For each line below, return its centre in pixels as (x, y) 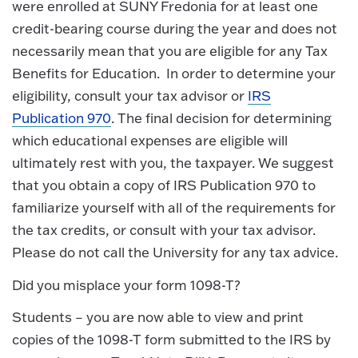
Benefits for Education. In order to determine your (174, 74)
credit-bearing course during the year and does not (175, 29)
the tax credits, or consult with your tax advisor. (164, 230)
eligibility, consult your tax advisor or (130, 96)
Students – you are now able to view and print (158, 317)
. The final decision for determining (222, 118)
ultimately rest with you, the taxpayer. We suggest (173, 163)
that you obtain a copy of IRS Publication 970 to (164, 185)
